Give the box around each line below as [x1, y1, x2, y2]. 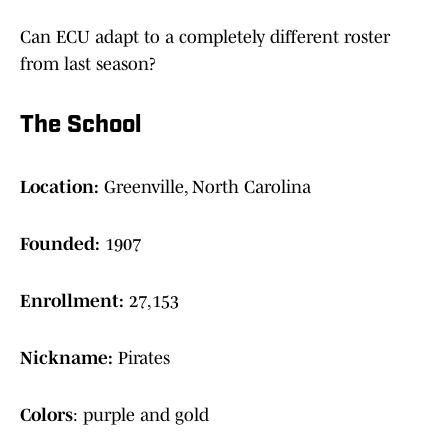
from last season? [20, 54, 156, 75]
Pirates [118, 348, 170, 369]
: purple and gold [73, 405, 209, 426]
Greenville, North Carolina [104, 177, 311, 198]
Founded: [20, 234, 105, 255]
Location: [20, 177, 104, 198]
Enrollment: [20, 291, 129, 312]
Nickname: [20, 348, 118, 369]
